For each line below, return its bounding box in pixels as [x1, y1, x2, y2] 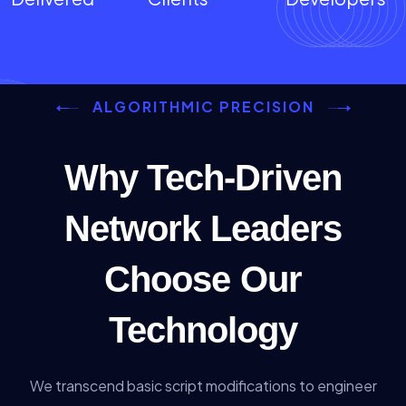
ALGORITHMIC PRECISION [92, 96, 314, 116]
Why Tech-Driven [63, 157, 343, 198]
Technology [108, 309, 298, 350]
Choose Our [104, 258, 302, 299]
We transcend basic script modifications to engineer [29, 375, 377, 395]
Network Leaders [64, 208, 342, 248]
